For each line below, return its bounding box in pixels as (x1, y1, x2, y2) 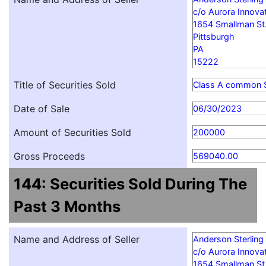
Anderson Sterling (193, 234, 264, 245)
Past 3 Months (14, 197, 121, 216)
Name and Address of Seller (14, 233, 140, 246)
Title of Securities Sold (14, 79, 116, 91)
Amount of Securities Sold (14, 126, 131, 139)
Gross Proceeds (14, 150, 85, 163)
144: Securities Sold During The (14, 175, 247, 194)
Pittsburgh (193, 31, 235, 42)
